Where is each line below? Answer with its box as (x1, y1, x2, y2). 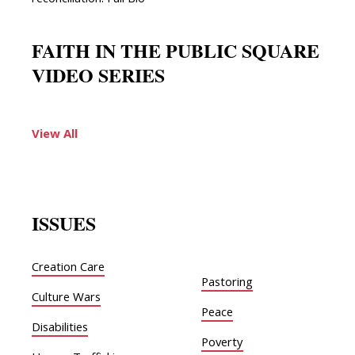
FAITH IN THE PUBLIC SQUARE (32, 36, 319, 65)
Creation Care (32, 258, 105, 280)
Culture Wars (32, 288, 101, 310)
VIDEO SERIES (32, 61, 165, 90)
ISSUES (32, 209, 96, 238)
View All (32, 125, 78, 147)
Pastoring (201, 273, 253, 295)
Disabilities (32, 319, 88, 340)
